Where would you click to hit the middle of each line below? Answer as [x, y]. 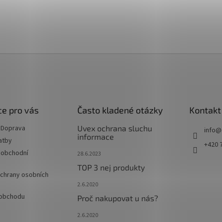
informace [95, 137]
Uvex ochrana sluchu [114, 128]
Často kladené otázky [120, 110]
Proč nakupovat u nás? [117, 198]
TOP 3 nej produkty [111, 167]
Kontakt [205, 110]
